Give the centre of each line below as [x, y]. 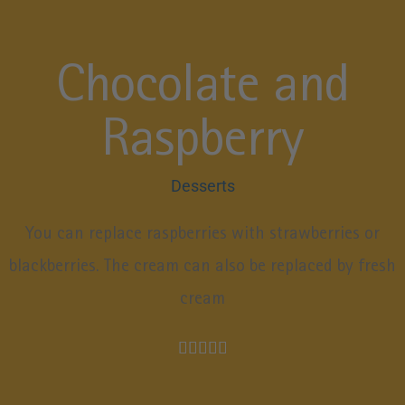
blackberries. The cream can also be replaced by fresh [202, 268]
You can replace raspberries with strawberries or [202, 235]
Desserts [202, 186]
